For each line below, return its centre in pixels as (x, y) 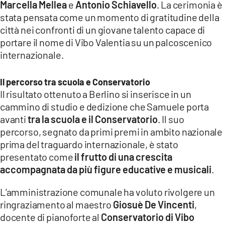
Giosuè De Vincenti (153, 204)
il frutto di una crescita (124, 156)
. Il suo (171, 119)
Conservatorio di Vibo (147, 217)
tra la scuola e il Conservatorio (92, 119)
